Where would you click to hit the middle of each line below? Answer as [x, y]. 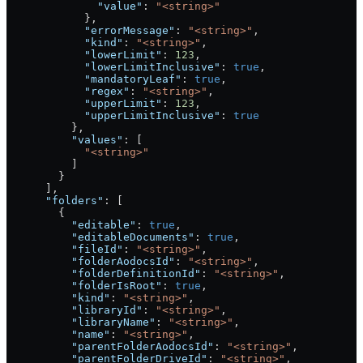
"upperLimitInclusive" [113, 116]
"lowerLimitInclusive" [113, 67]
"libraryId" [75, 310]
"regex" [68, 92]
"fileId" [65, 250]
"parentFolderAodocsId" [110, 347]
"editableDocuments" [100, 237]
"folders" [55, 201]
